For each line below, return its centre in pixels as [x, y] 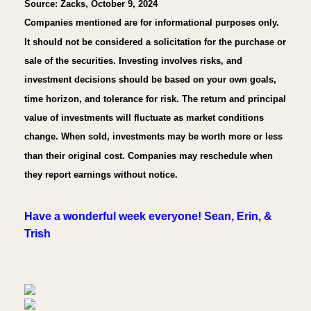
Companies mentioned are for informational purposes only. [152, 22]
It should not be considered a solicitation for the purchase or [155, 42]
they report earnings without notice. [101, 174]
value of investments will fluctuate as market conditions [144, 117]
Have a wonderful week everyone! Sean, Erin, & [148, 217]
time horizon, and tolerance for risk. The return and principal [155, 99]
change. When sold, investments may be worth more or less [153, 136]
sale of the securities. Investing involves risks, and [133, 60]
